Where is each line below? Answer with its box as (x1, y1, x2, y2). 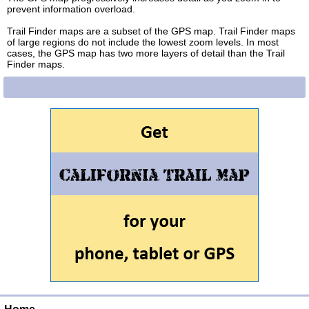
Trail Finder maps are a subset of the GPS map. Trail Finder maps (7, 26, 295, 37)
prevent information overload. (7, 3, 135, 15)
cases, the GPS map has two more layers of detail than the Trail (7, 48, 285, 59)
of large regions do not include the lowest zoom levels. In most (7, 37, 279, 48)
